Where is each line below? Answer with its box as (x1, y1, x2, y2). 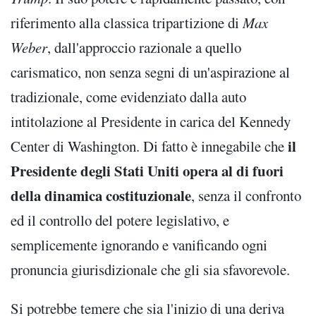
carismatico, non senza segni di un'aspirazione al (11, 61, 290, 82)
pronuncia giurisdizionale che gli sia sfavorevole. (11, 259, 290, 279)
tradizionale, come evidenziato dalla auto (11, 86, 246, 107)
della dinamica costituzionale (11, 184, 191, 206)
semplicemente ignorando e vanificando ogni (11, 234, 267, 255)
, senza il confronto (191, 185, 301, 205)
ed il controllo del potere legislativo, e (11, 209, 229, 230)
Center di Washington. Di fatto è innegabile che (11, 135, 288, 156)
